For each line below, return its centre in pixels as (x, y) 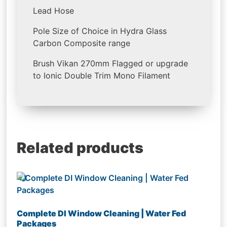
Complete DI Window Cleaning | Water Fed (102, 214)
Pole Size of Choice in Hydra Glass (100, 31)
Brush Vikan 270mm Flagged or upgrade (111, 64)
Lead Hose (54, 11)
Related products (80, 148)
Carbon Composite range (82, 43)
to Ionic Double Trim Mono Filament (102, 76)
